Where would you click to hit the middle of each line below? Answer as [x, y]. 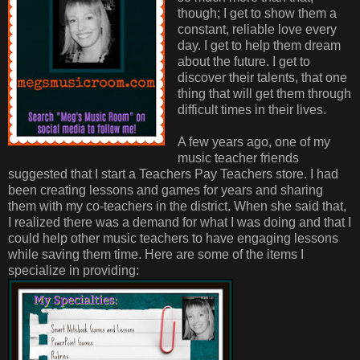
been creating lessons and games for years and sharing [166, 190]
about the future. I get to [243, 61]
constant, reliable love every [257, 29]
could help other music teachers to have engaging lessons [173, 238]
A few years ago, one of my [254, 141]
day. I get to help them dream [259, 45]
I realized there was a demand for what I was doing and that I [180, 222]
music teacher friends [238, 157]
